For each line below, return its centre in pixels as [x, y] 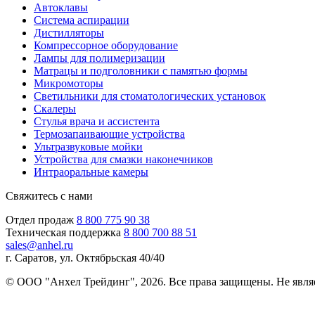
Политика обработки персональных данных [111, 305]
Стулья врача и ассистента [97, 121]
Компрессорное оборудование [106, 45]
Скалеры [55, 108]
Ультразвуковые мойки [88, 146]
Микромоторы [69, 83]
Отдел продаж [40, 219]
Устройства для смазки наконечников [123, 159]
